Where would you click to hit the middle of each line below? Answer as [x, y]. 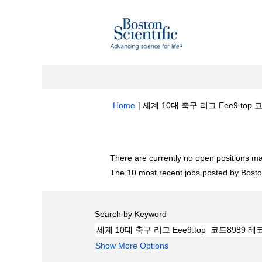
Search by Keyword [131, 214]
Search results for [145, 134]
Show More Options [132, 246]
